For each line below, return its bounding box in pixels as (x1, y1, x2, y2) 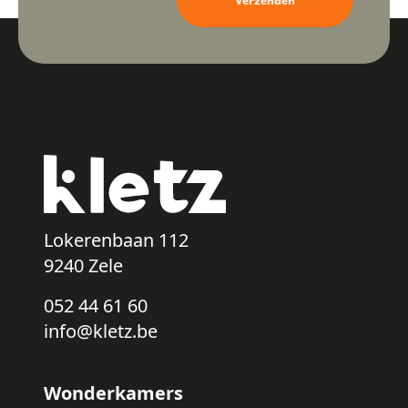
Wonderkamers (44, 380, 183, 405)
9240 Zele (44, 252, 123, 278)
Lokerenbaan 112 (44, 227, 189, 252)
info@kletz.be (44, 318, 158, 343)
